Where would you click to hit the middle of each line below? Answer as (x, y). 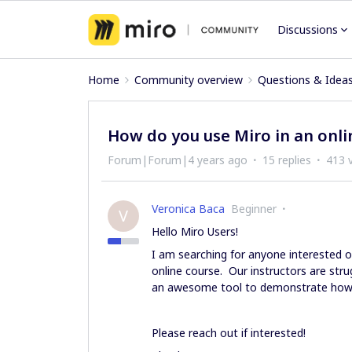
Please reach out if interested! (229, 333)
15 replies (287, 160)
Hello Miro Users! (195, 231)
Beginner (254, 209)
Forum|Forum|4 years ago (178, 160)
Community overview (189, 80)
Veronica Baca (188, 209)
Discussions (308, 29)
